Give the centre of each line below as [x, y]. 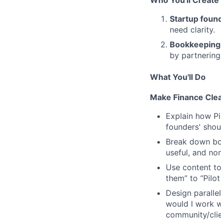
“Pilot [210, 178]
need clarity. [192, 29]
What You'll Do [178, 77]
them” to [182, 178]
